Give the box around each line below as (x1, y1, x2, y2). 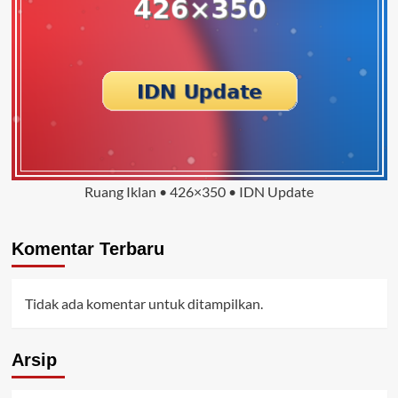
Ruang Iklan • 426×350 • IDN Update (84, 183, 314, 201)
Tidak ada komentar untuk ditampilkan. (24, 295, 263, 313)
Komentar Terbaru (11, 239, 164, 259)
